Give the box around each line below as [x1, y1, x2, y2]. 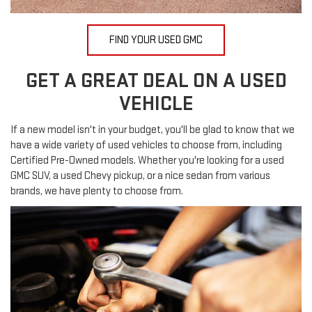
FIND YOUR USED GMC [109, 33, 203, 47]
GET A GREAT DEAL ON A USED [25, 68, 287, 93]
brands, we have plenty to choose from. [10, 184, 183, 198]
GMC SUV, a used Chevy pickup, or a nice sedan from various [10, 169, 270, 182]
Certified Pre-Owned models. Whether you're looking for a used [10, 153, 284, 167]
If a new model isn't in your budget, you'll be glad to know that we [10, 123, 295, 136]
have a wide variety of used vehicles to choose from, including [10, 138, 282, 152]
